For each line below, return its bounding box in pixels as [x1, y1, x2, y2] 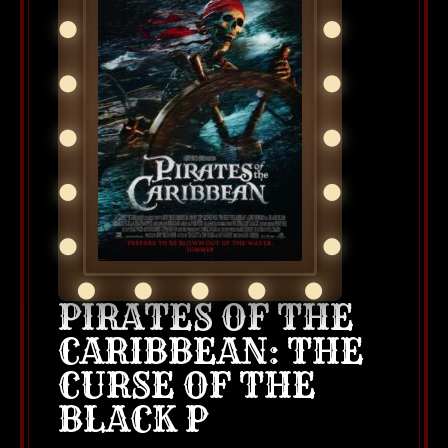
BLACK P [58, 398, 208, 441]
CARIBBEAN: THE [58, 330, 364, 373]
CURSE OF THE [58, 364, 316, 407]
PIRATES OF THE [58, 296, 354, 339]
